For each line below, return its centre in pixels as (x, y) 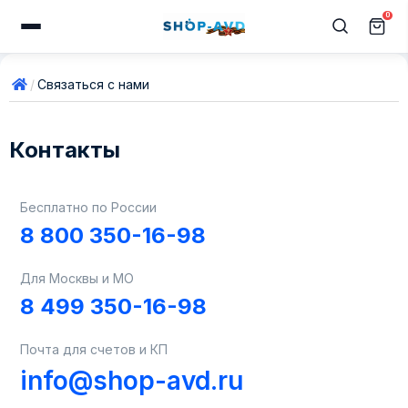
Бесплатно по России (88, 207)
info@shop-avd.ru (132, 381)
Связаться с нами (93, 84)
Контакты (65, 150)
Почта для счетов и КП (94, 349)
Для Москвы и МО (77, 278)
